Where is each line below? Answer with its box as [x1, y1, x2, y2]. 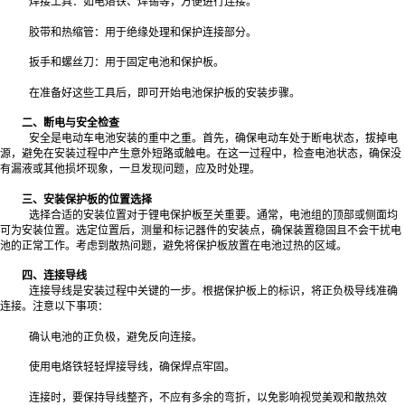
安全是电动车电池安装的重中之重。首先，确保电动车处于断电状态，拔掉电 [29, 132, 398, 146]
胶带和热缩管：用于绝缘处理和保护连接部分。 [29, 25, 257, 39]
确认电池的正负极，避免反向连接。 [29, 330, 202, 344]
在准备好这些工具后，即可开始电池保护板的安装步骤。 [29, 86, 300, 99]
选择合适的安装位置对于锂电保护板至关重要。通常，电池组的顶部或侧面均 [29, 208, 398, 221]
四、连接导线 [22, 269, 87, 283]
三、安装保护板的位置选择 [22, 193, 152, 206]
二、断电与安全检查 [22, 117, 119, 130]
